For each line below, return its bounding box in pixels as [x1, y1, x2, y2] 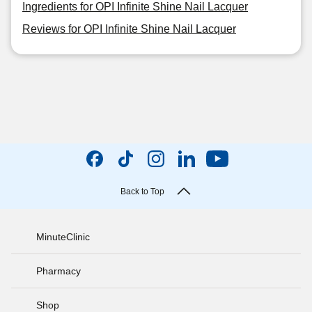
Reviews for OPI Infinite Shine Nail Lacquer [22, 23, 236, 35]
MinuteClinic [36, 231, 90, 242]
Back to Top [120, 187, 164, 196]
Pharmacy [36, 265, 81, 276]
